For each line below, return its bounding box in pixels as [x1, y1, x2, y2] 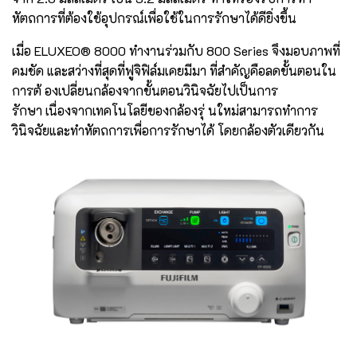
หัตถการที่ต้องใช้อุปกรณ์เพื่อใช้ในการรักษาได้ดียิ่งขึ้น [12, 9, 296, 26]
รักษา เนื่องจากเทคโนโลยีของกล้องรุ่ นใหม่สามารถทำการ [12, 101, 318, 119]
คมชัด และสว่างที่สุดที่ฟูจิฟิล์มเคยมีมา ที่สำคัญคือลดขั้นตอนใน [12, 61, 336, 79]
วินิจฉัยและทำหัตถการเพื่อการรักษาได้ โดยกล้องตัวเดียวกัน [12, 121, 324, 139]
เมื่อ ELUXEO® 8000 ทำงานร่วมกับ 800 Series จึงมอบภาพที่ [12, 41, 340, 59]
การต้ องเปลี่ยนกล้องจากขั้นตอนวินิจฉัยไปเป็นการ [12, 81, 278, 99]
